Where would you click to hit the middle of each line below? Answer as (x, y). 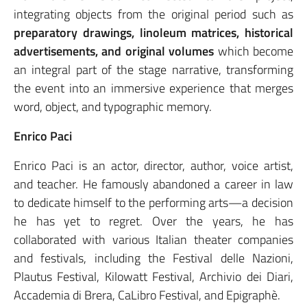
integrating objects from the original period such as (153, 14)
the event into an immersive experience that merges (153, 88)
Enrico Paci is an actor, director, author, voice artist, (153, 166)
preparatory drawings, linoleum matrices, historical (153, 33)
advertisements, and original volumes (114, 51)
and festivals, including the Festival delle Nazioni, (153, 258)
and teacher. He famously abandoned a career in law (153, 184)
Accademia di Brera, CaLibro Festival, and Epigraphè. (147, 295)
